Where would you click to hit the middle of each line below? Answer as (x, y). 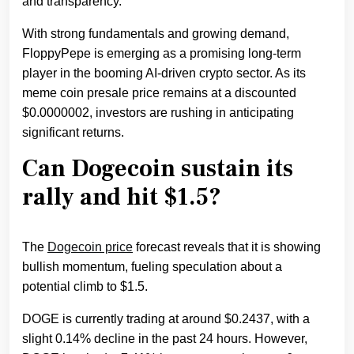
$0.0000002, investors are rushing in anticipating (158, 113)
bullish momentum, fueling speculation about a (152, 267)
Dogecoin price (90, 247)
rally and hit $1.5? (122, 198)
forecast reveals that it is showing (227, 247)
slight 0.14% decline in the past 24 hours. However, (165, 339)
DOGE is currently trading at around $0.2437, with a (166, 319)
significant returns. (75, 133)
